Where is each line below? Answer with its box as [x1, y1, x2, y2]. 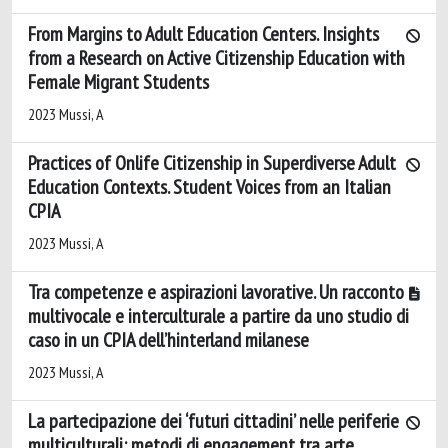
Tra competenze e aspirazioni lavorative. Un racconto [28, 279, 404, 305]
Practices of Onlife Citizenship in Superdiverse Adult [28, 150, 396, 176]
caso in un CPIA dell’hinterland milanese [28, 327, 309, 353]
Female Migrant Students [28, 69, 209, 95]
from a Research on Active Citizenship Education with [28, 45, 405, 71]
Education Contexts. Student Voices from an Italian [28, 174, 391, 200]
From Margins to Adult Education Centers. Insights [28, 21, 379, 47]
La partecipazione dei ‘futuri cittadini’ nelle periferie [28, 408, 399, 434]
